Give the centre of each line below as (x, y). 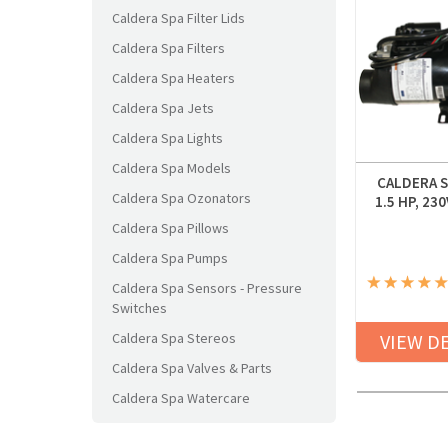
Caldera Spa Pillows (170, 228)
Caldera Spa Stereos (174, 338)
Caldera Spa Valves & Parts (192, 368)
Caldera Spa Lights (167, 138)
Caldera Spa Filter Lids (178, 18)
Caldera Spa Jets (163, 108)
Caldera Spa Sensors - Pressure (207, 288)
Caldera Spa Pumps (170, 258)
